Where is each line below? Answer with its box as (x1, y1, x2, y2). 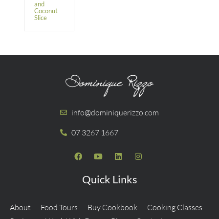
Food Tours (41, 202, 78, 212)
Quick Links (82, 172, 137, 186)
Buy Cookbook (88, 202, 137, 212)
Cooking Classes (147, 202, 202, 212)
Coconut (34, 6, 58, 15)
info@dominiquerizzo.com (71, 107, 159, 117)
